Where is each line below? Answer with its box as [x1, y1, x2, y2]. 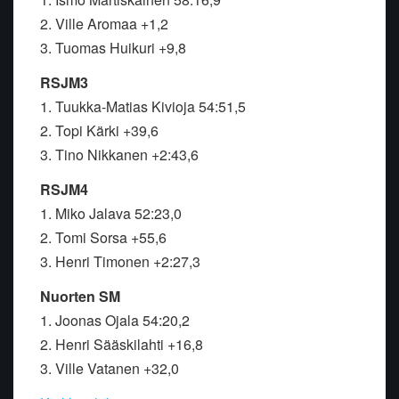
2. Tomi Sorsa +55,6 [40, 227, 167, 248]
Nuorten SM [40, 286, 120, 307]
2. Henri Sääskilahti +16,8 [40, 334, 203, 355]
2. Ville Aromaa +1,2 [40, 13, 168, 35]
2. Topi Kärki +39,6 [40, 120, 159, 142]
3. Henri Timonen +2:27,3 [40, 251, 200, 273]
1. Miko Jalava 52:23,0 [40, 203, 182, 224]
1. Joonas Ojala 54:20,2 [40, 310, 190, 331]
